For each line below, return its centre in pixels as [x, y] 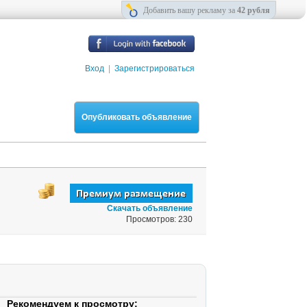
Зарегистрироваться [155, 69]
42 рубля [254, 10]
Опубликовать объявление [137, 117]
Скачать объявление [150, 208]
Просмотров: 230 [159, 219]
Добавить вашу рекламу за [190, 10]
